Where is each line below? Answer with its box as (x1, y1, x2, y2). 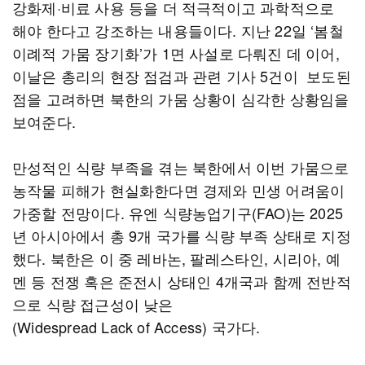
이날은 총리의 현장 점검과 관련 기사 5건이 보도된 (12, 65, 351, 86)
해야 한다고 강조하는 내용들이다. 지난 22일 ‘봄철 (12, 20, 344, 41)
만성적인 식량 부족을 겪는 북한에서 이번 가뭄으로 (12, 156, 350, 178)
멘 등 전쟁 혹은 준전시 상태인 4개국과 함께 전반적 (12, 270, 351, 292)
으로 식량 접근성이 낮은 (12, 293, 174, 314)
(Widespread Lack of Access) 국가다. (12, 316, 261, 337)
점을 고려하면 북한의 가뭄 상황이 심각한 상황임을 (12, 88, 350, 109)
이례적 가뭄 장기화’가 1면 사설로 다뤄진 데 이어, (12, 42, 340, 64)
